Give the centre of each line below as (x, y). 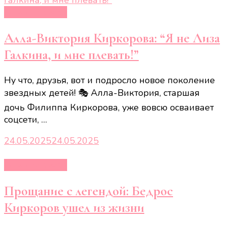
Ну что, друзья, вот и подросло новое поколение (109, 80)
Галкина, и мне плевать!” (71, 54)
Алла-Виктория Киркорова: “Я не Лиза (112, 38)
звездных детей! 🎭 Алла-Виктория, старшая (102, 93)
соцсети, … (25, 120)
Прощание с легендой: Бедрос (89, 191)
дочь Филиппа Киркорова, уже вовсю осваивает (109, 108)
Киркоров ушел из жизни (74, 207)
